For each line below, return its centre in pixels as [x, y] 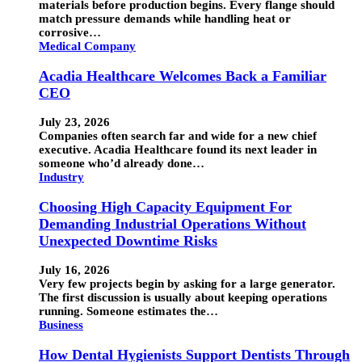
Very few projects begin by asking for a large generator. [187, 284]
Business [61, 325]
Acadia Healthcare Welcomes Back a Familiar [183, 76]
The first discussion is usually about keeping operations [183, 298]
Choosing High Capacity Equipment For [165, 206]
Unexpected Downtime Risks [128, 240]
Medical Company [87, 46]
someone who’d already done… [122, 164]
